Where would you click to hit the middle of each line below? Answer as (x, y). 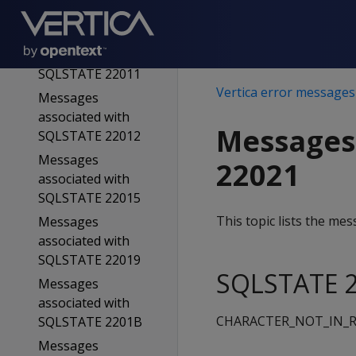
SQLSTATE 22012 (89, 136)
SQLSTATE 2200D (90, 12)
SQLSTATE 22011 (89, 74)
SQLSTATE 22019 (89, 260)
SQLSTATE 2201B (90, 322)
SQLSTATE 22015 (89, 198)
